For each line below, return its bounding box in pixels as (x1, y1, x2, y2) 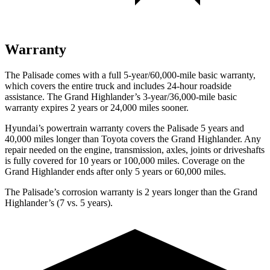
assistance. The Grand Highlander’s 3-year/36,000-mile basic (5, 91, 237, 102)
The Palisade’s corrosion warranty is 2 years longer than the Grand (5, 186, 257, 197)
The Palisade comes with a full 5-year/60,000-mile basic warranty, (5, 69, 256, 80)
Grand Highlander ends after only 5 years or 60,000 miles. (5, 166, 226, 177)
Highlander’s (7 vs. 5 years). (5, 197, 113, 208)
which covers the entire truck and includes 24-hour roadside (5, 80, 231, 91)
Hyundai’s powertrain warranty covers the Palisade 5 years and (5, 122, 244, 133)
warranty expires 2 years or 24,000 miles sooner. (5, 102, 189, 113)
